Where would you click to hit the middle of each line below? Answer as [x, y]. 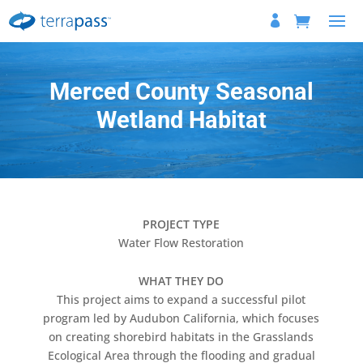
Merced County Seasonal [181, 92]
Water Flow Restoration [181, 242]
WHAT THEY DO [181, 280]
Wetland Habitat [181, 120]
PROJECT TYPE [181, 224]
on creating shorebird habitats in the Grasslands [181, 336]
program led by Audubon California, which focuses [181, 318]
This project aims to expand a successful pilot [181, 299]
